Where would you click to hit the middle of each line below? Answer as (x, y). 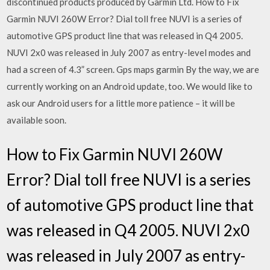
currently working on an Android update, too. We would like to (130, 86)
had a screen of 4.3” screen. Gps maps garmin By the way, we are (133, 69)
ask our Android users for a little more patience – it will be (121, 103)
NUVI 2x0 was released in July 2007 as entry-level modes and (129, 52)
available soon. (37, 120)
